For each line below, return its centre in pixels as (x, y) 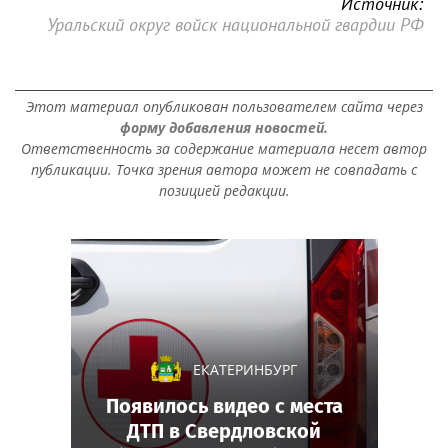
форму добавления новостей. (224, 127)
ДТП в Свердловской (224, 430)
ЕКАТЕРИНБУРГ (245, 369)
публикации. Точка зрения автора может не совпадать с (224, 169)
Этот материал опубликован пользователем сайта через (224, 106)
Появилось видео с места (224, 405)
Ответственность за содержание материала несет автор (224, 148)
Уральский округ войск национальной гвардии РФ (235, 24)
